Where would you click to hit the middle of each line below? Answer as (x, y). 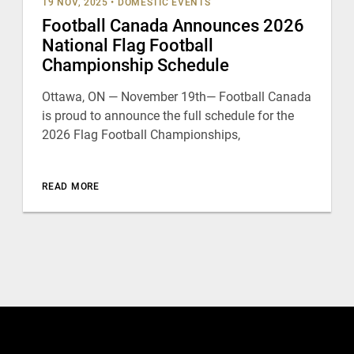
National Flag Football (128, 45)
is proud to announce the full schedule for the (168, 116)
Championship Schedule (136, 65)
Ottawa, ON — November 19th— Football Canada (177, 97)
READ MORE (71, 186)
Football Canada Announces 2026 (173, 26)
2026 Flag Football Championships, (141, 135)
